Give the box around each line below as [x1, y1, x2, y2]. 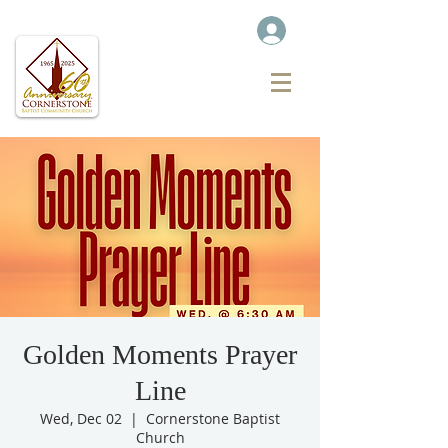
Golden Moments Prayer [23, 339, 297, 370]
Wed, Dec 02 [40, 409, 122, 428]
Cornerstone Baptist [146, 409, 280, 428]
